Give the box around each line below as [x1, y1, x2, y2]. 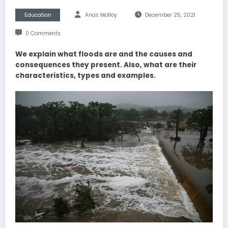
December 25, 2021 [145, 11, 195, 19]
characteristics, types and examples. [15, 71, 156, 81]
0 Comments [25, 30, 61, 38]
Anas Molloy [85, 11, 117, 19]
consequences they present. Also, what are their [15, 60, 196, 70]
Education [24, 11, 51, 19]
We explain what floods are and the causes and [15, 49, 192, 60]
